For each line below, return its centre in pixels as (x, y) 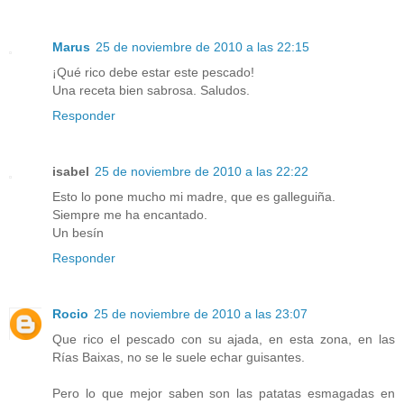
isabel (71, 171)
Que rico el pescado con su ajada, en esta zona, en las (224, 339)
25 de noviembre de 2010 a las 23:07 (201, 313)
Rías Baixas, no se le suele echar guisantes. (179, 357)
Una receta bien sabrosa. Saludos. (151, 90)
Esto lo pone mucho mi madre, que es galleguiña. (194, 196)
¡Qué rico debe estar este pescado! (153, 72)
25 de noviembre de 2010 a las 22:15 (202, 46)
